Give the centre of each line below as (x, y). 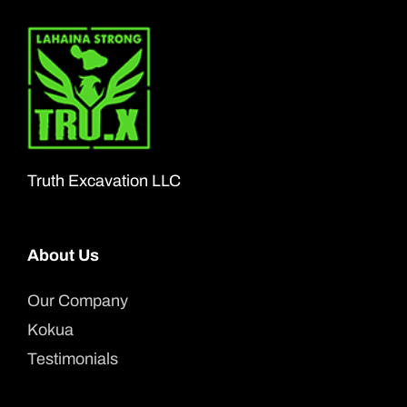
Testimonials (73, 359)
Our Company (78, 301)
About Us (63, 255)
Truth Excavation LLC (104, 181)
